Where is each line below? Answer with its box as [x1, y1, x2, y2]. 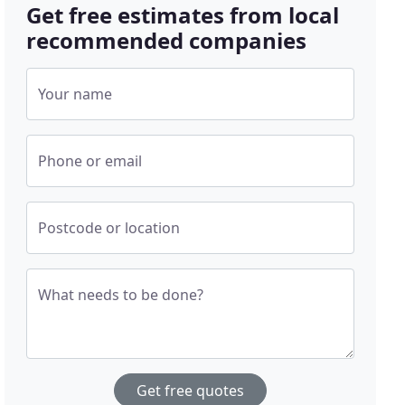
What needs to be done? [38, 285, 204, 306]
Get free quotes [137, 381, 245, 401]
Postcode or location [38, 218, 181, 239]
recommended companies [26, 25, 307, 56]
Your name [38, 84, 113, 105]
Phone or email [38, 151, 143, 172]
